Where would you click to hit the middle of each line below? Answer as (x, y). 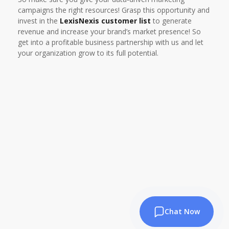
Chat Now (182, 211)
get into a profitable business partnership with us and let (111, 42)
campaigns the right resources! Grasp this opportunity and (114, 10)
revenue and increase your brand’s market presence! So (109, 31)
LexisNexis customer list (105, 21)
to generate (171, 21)
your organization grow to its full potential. (88, 53)
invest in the (39, 21)
